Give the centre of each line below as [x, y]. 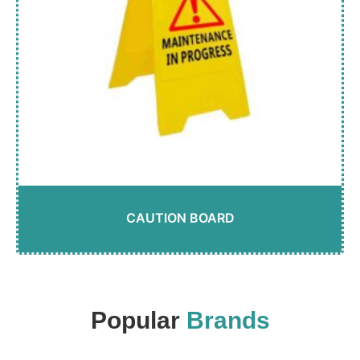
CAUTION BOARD [180, 217]
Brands [228, 321]
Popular [135, 321]
